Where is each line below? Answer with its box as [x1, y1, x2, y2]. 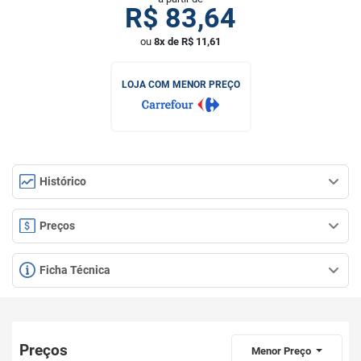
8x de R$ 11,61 [154, 35, 221, 48]
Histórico [37, 175, 86, 188]
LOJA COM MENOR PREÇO [121, 79, 240, 90]
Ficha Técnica [37, 263, 110, 276]
